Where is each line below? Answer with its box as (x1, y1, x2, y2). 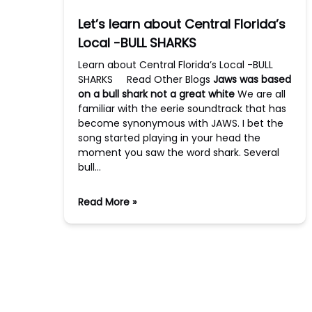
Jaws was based (213, 72, 291, 86)
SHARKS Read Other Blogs (78, 72, 213, 86)
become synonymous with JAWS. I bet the (78, 116, 283, 130)
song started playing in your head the (78, 131, 260, 145)
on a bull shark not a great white (78, 87, 235, 101)
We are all (235, 87, 286, 101)
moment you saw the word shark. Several (78, 146, 279, 159)
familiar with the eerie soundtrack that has (78, 102, 286, 116)
